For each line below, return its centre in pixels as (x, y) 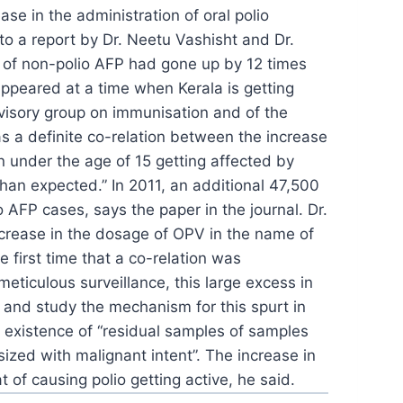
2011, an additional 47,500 (222, 185)
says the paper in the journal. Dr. (208, 209)
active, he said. (238, 379)
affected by (250, 161)
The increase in (258, 355)
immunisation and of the (198, 112)
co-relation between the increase (205, 136)
